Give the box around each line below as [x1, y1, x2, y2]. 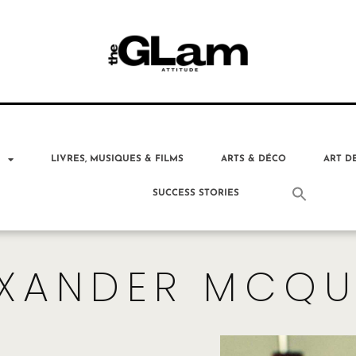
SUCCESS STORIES [153, 188, 240, 199]
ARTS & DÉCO [221, 153, 287, 164]
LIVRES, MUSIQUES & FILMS [51, 153, 184, 164]
